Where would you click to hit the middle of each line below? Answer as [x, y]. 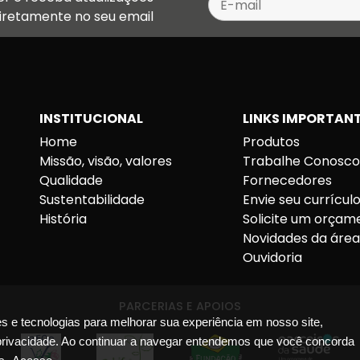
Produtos [272, 142]
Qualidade [71, 180]
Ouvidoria [273, 258]
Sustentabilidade [92, 200]
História [63, 219]
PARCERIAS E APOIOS [180, 306]
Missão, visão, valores [105, 161]
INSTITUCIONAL [91, 119]
